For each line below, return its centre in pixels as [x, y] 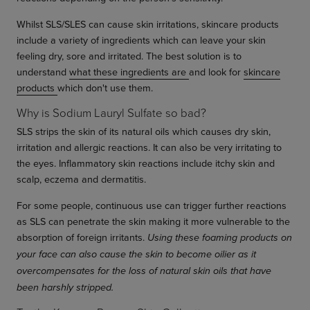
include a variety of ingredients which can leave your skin [141, 40]
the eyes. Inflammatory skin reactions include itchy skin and [146, 163]
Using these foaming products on [220, 238]
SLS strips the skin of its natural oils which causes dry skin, [144, 131]
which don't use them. [105, 88]
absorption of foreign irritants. [82, 237]
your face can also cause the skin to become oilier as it [136, 254]
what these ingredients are [129, 72]
